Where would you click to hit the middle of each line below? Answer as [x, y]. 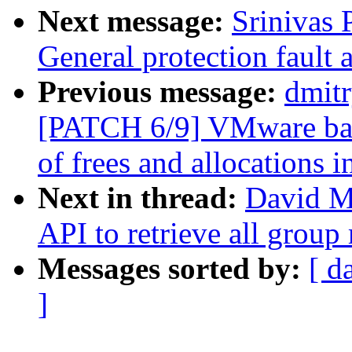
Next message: [135, 21]
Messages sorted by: [173, 269]
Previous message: [161, 92]
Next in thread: [141, 198]
